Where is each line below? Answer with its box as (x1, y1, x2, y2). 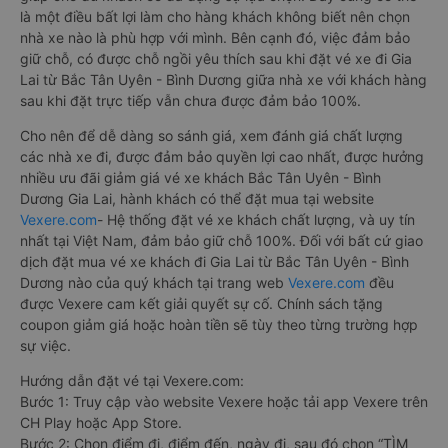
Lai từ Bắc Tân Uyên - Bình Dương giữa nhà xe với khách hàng (20, 71, 427, 89)
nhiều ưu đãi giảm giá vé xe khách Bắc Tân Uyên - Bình (20, 169, 381, 187)
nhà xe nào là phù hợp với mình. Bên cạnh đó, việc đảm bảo (20, 29, 410, 47)
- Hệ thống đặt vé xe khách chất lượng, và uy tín (97, 211, 415, 229)
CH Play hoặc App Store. (20, 414, 182, 432)
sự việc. (20, 337, 71, 355)
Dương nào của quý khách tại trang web (20, 274, 288, 292)
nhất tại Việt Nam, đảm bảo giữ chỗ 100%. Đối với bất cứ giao (20, 232, 423, 250)
